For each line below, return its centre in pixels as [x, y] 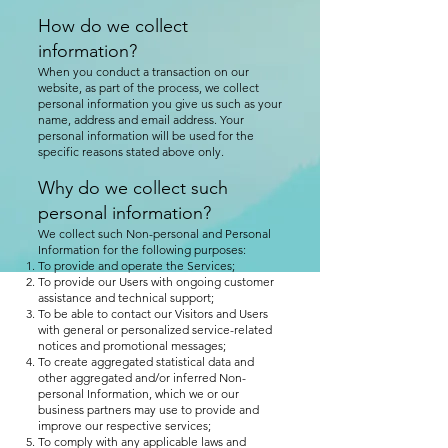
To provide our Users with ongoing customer [156, 281]
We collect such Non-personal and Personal [154, 233]
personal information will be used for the [146, 135]
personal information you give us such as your [160, 103]
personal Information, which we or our [138, 393]
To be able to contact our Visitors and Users [153, 313]
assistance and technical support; [126, 297]
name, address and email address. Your [141, 119]
